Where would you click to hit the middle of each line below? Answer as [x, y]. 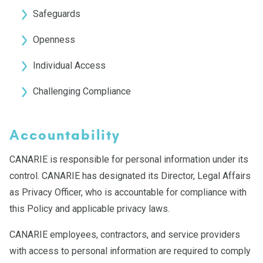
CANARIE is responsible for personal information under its [129, 159]
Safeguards [57, 14]
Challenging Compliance [82, 91]
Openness [54, 40]
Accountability [65, 135]
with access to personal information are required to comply [130, 251]
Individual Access [69, 65]
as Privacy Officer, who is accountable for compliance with [128, 192]
